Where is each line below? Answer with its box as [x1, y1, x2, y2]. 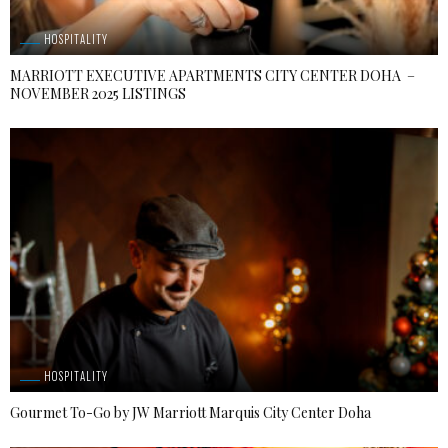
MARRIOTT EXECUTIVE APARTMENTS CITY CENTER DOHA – [10, 65, 415, 85]
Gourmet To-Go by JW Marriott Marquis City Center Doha [10, 403, 371, 423]
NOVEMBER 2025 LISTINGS [10, 83, 186, 103]
